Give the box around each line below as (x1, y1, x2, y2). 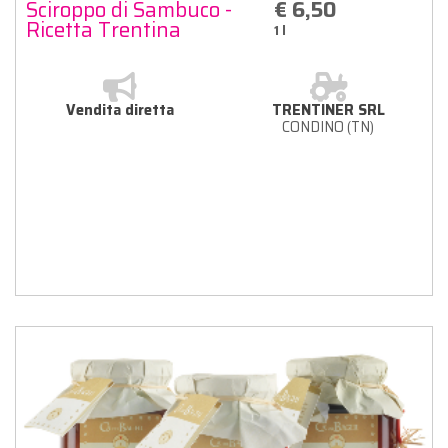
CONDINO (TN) (282, 115, 374, 138)
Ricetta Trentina (26, 12, 181, 46)
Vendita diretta (66, 98, 174, 121)
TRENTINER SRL (271, 98, 385, 121)
